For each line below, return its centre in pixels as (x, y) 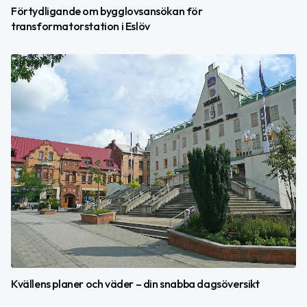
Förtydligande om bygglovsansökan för (107, 11)
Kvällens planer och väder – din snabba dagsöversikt (135, 284)
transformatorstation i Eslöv (81, 26)
